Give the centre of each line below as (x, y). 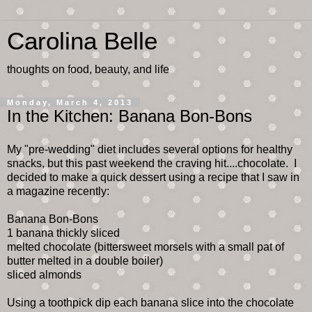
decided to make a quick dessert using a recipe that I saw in (153, 177)
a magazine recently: (58, 191)
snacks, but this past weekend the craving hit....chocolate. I (152, 163)
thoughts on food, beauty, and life (88, 69)
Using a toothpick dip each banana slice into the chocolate (150, 302)
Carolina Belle (82, 41)
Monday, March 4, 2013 (70, 102)
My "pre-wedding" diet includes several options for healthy (150, 149)
